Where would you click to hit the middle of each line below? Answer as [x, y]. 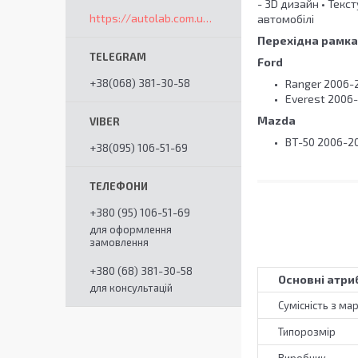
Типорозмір [307, 332]
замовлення [119, 242]
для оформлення [131, 229]
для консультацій [131, 288]
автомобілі [286, 19]
